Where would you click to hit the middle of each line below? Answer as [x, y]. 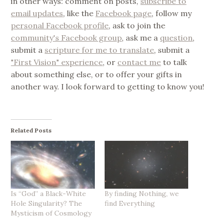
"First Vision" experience [57, 62]
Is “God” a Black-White [49, 194]
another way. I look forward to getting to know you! [108, 86]
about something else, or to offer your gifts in [97, 74]
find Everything [130, 204]
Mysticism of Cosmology [51, 213]
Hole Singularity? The [47, 204]
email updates [37, 13]
